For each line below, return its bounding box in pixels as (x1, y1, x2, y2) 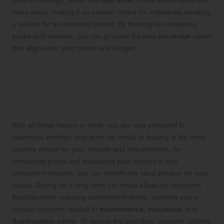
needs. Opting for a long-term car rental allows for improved (12, 180, 201, 189)
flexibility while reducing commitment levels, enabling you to (12, 192, 199, 201)
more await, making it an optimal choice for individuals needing (12, 7, 210, 16)
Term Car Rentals (12, 96, 131, 112)
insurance (147, 204, 181, 213)
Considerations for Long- (12, 79, 186, 95)
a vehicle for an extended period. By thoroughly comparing (12, 19, 197, 28)
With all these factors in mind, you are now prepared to (12, 120, 185, 129)
